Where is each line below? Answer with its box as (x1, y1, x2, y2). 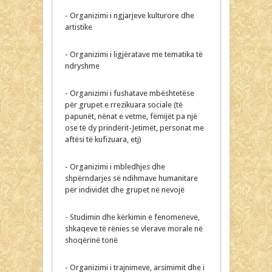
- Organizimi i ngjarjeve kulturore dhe (64, 10, 194, 20)
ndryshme (64, 61, 100, 70)
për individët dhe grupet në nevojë (64, 185, 185, 194)
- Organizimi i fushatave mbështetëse (64, 88, 194, 98)
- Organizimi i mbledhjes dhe (64, 161, 165, 171)
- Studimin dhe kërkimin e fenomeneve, (64, 212, 200, 222)
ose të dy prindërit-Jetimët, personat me (64, 123, 204, 132)
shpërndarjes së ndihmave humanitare (64, 173, 198, 183)
